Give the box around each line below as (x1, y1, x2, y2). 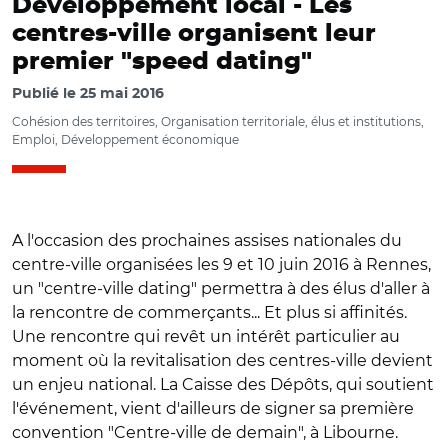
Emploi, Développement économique (12, 132, 239, 147)
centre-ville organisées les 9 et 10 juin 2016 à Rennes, (12, 255, 431, 274)
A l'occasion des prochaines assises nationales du (12, 231, 402, 250)
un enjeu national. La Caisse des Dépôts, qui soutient (12, 375, 434, 394)
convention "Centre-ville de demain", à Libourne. (12, 423, 398, 442)
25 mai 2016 (80, 87, 164, 101)
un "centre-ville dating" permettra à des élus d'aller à (12, 279, 430, 298)
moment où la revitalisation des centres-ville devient (12, 351, 433, 370)
